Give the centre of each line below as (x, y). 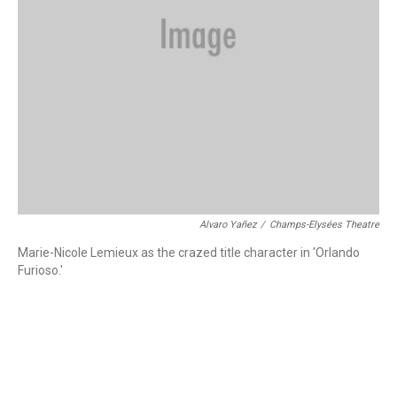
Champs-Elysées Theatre (324, 225)
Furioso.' (40, 270)
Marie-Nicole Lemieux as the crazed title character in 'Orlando (189, 253)
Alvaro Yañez (228, 225)
